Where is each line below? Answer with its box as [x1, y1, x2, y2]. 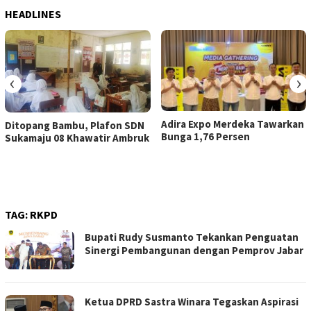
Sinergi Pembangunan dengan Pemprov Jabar [85, 244, 303, 258]
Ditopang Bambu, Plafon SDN [5, 118, 144, 132]
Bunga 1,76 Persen [160, 130, 250, 144]
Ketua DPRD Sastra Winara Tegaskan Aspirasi [85, 295, 299, 309]
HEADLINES [5, 7, 61, 22]
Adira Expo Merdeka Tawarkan [160, 117, 304, 131]
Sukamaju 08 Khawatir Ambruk [5, 131, 149, 144]
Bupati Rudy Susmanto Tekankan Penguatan [85, 230, 299, 244]
